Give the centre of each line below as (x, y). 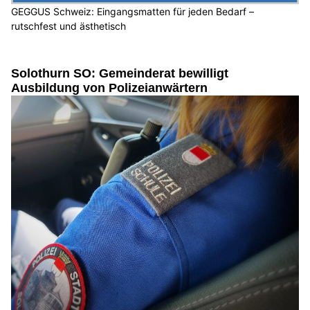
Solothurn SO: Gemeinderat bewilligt (120, 73)
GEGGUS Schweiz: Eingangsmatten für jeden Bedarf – (133, 11)
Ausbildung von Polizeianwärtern (109, 88)
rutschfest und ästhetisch (69, 26)
